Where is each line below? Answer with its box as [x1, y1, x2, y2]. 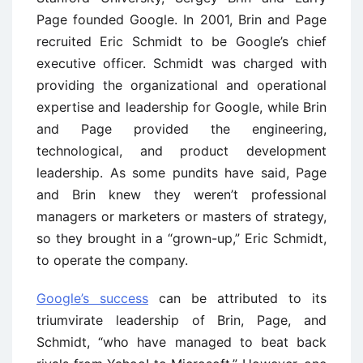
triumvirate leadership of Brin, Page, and [36, 311, 327, 328]
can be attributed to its [148, 289, 327, 306]
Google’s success [36, 289, 148, 306]
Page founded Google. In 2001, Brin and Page [36, 11, 327, 28]
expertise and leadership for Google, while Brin [36, 98, 327, 115]
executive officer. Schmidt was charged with [36, 54, 327, 71]
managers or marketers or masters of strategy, [36, 207, 327, 224]
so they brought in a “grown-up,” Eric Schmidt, [36, 229, 327, 246]
